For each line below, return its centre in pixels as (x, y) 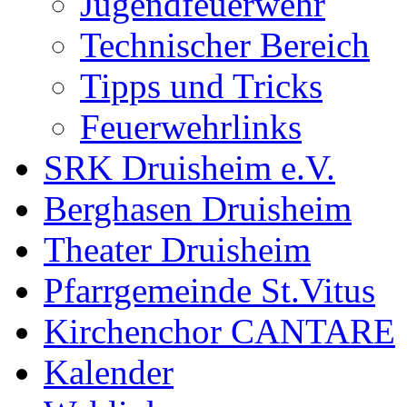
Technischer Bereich (225, 45)
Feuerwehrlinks (191, 127)
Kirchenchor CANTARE (219, 331)
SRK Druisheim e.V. (189, 168)
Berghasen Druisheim (198, 208)
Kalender (109, 372)
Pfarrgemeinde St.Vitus (209, 290)
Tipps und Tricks (201, 86)
